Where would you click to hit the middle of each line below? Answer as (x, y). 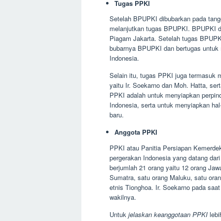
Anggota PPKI (136, 132)
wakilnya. (123, 197)
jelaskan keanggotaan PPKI (168, 214)
